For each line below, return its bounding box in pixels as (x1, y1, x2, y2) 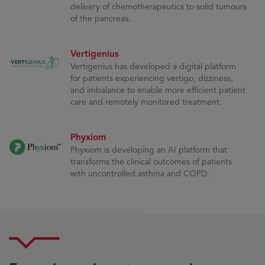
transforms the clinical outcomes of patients (70, 157, 232, 167)
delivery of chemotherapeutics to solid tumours (70, 2, 247, 12)
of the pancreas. (70, 14, 131, 24)
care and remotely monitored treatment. (70, 97, 222, 107)
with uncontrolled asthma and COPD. (70, 169, 209, 179)
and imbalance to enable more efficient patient (70, 85, 245, 95)
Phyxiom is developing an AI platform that (70, 145, 227, 155)
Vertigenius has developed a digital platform (70, 62, 236, 72)
